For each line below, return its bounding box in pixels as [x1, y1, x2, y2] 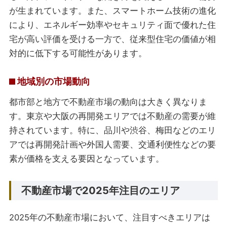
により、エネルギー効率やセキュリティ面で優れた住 [9, 20, 216, 30]
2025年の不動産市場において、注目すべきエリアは [9, 212, 211, 223]
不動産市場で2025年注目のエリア [21, 184, 180, 197]
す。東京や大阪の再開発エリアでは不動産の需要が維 [9, 111, 216, 122]
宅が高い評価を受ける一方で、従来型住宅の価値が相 [9, 34, 216, 45]
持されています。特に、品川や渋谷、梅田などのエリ [9, 125, 216, 136]
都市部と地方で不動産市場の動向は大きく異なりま [9, 97, 208, 107]
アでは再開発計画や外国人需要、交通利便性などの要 [9, 139, 216, 150]
